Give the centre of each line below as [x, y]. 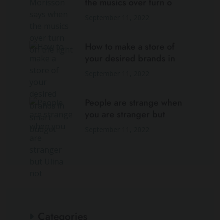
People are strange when [134, 103]
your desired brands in [130, 59]
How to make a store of [130, 47]
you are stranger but [125, 115]
